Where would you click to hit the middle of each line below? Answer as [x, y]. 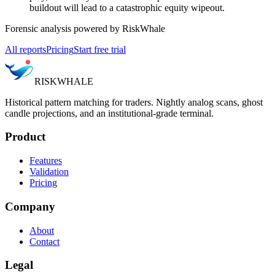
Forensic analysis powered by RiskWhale [85, 28]
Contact [45, 241]
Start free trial [100, 49]
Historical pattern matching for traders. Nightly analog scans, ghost [134, 102]
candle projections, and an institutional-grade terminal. [109, 113]
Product [25, 137]
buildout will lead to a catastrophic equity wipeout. [127, 7]
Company [30, 206]
